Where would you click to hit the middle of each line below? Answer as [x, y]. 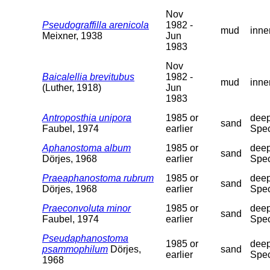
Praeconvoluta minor [86, 208]
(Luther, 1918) [72, 87]
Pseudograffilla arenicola [96, 25]
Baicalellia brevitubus [88, 77]
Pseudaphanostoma [85, 238]
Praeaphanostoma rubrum [98, 178]
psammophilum [75, 249]
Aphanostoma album [86, 148]
